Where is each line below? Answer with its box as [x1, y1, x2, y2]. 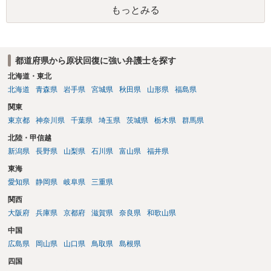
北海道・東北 [7, 72, 51, 81]
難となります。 [11, 7, 66, 17]
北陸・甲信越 [7, 134, 51, 143]
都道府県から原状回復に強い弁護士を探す [15, 55, 176, 65]
